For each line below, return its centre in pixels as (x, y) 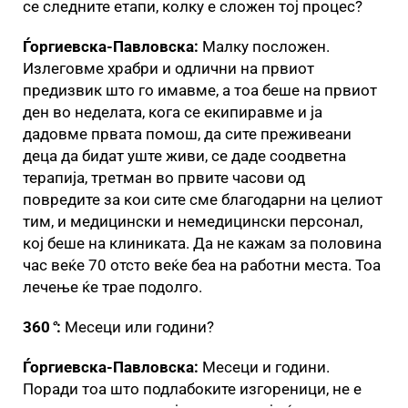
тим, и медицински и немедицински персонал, (193, 221)
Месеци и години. (266, 367)
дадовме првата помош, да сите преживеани (187, 133)
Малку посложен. (264, 46)
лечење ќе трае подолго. (112, 286)
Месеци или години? (138, 326)
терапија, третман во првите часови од (164, 177)
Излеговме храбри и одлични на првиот (168, 68)
